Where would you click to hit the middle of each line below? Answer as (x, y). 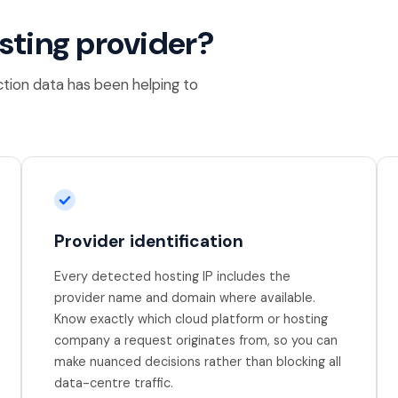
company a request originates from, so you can (196, 340)
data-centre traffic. (114, 382)
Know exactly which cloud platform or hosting (191, 318)
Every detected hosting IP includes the (172, 276)
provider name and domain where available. (185, 297)
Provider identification (149, 241)
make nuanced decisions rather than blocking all (198, 361)
